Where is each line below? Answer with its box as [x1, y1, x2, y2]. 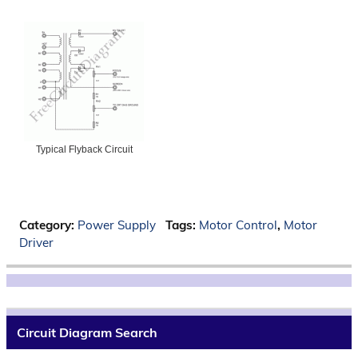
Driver [19, 235, 54, 251]
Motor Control [198, 217, 277, 233]
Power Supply [78, 217, 156, 233]
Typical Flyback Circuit [35, 144, 133, 156]
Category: [19, 217, 78, 233]
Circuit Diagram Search [16, 324, 157, 340]
